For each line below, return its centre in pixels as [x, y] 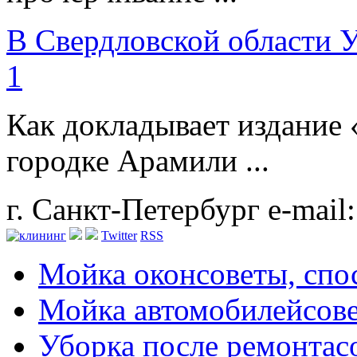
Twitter [119, 236]
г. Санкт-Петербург [137, 210]
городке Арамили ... [138, 161]
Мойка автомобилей [171, 310]
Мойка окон [117, 274]
